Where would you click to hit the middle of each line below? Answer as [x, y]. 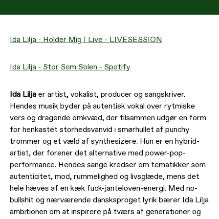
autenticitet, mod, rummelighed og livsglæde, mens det [105, 177]
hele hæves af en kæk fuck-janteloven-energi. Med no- [104, 188]
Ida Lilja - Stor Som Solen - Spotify [70, 67]
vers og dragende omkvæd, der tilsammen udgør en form [108, 118]
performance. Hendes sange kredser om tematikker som [108, 165]
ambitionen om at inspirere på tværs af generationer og [105, 212]
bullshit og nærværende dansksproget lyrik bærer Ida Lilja [109, 200]
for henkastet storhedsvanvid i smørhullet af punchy [100, 130]
